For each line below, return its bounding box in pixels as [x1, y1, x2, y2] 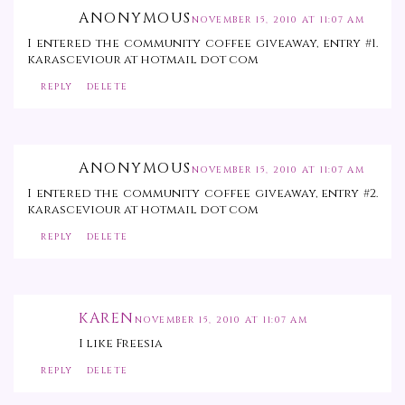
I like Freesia [79, 335, 163, 353]
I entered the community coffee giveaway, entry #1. [27, 35, 378, 52]
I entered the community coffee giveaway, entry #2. [27, 185, 378, 202]
